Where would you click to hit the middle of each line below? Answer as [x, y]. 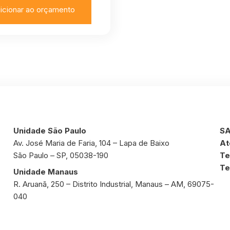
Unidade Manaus [46, 172]
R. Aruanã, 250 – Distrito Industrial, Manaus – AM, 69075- [114, 184]
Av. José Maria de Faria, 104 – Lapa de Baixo [91, 143]
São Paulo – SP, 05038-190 [61, 155]
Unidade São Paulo [50, 131]
